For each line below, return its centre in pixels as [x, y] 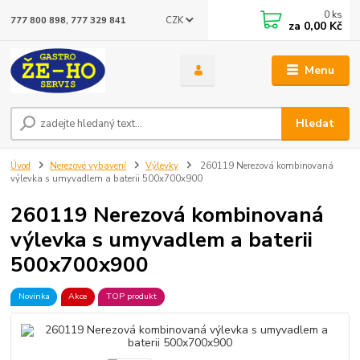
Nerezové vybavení [88, 166]
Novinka [34, 297]
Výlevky [162, 166]
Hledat [315, 124]
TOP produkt [131, 297]
